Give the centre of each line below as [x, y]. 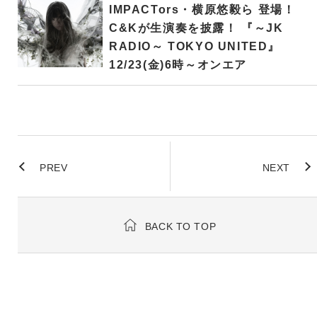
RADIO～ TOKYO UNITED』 [194, 46]
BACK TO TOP [180, 226]
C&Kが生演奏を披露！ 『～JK [196, 28]
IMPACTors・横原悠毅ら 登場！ [202, 9]
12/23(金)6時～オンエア [178, 64]
